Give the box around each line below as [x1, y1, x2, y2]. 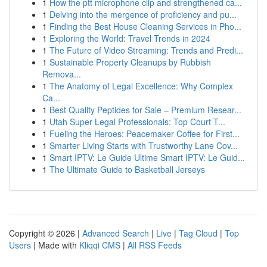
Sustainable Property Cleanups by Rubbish [49, 56, 211, 68]
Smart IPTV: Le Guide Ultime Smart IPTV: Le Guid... [49, 151, 245, 163]
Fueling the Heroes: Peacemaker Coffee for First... [49, 128, 240, 139]
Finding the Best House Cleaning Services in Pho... [49, 20, 241, 32]
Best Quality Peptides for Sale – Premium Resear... [49, 104, 241, 116]
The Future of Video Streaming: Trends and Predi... [49, 44, 243, 56]
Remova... [42, 68, 81, 80]
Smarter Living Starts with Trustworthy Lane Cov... [49, 139, 238, 151]
